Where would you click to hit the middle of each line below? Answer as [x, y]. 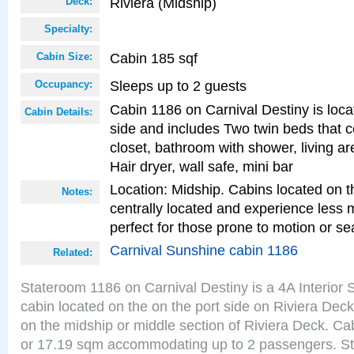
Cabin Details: [58, 112]
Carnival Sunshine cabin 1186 [204, 250]
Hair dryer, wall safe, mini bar [201, 166]
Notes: [77, 192]
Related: [73, 252]
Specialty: [68, 29]
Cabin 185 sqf [154, 58]
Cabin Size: [64, 56]
